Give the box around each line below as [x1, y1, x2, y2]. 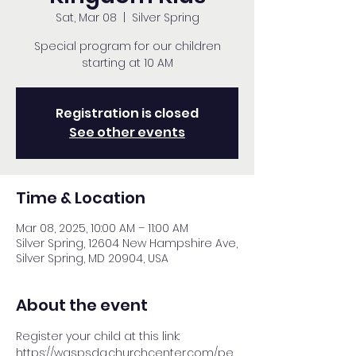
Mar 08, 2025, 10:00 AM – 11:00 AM [16, 220, 188, 236]
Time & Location [16, 187, 145, 209]
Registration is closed [56, 104, 199, 122]
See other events [69, 123, 185, 141]
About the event [16, 294, 148, 316]
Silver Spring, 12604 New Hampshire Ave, [16, 235, 238, 251]
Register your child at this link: [16, 328, 183, 344]
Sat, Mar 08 [55, 10, 117, 25]
